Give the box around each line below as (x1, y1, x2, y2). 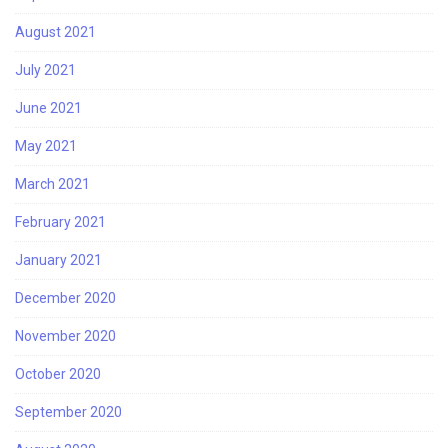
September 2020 (15, 403, 122, 420)
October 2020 (15, 365, 101, 382)
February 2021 (15, 213, 106, 230)
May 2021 (15, 137, 77, 154)
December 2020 (15, 289, 116, 306)
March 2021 (15, 175, 90, 192)
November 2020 (15, 327, 116, 344)
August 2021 (15, 23, 96, 40)
